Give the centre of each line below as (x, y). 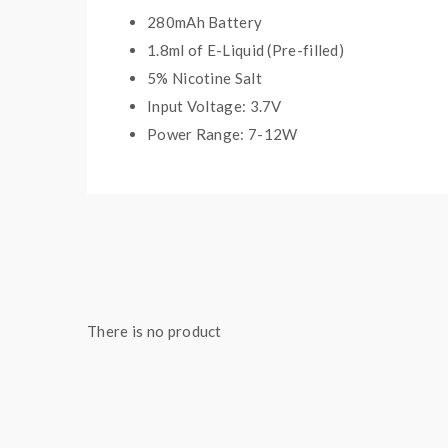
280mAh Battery (205, 22)
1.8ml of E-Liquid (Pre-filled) (245, 50)
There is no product (154, 331)
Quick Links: (148, 210)
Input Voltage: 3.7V (214, 106)
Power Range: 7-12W (222, 134)
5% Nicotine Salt (204, 78)
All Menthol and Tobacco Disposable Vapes (255, 238)
